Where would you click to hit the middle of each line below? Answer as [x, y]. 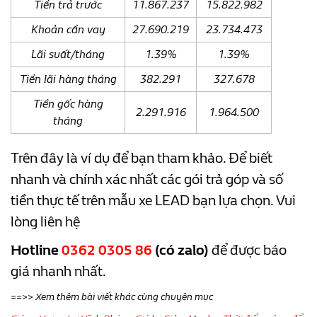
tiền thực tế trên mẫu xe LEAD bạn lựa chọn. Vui [153, 200]
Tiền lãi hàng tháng [68, 79]
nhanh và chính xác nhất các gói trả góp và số [147, 179]
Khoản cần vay [68, 29]
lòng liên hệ [47, 221]
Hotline [36, 250]
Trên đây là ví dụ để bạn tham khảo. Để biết [142, 158]
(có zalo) [183, 250]
